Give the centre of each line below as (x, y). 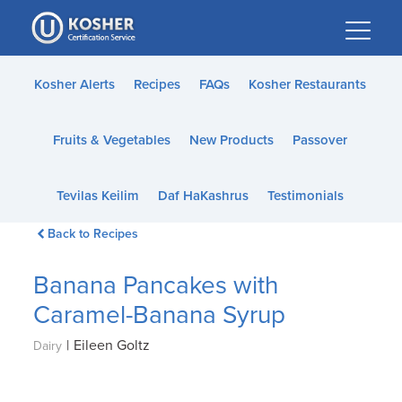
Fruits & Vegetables (111, 140)
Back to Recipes (92, 234)
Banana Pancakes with (156, 285)
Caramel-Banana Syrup (160, 315)
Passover (319, 140)
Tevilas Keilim (97, 196)
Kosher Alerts (74, 84)
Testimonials (305, 196)
